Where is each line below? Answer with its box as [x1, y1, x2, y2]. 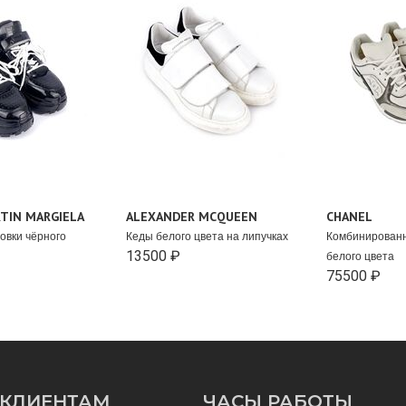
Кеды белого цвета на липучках [125, 229, 288, 243]
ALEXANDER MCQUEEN [125, 208, 257, 225]
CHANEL [326, 208, 372, 225]
